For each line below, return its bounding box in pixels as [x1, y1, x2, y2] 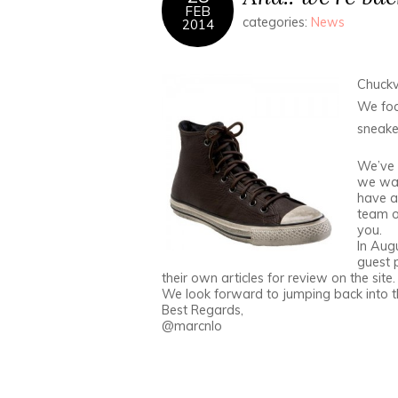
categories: [243, 14, 311, 30]
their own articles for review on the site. [162, 270, 395, 286]
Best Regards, [162, 302, 243, 318]
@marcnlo [162, 318, 222, 334]
